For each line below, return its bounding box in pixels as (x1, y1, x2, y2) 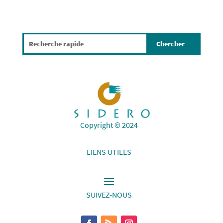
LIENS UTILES (86, 147, 131, 157)
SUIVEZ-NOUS (86, 190, 132, 200)
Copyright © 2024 (80, 120, 138, 130)
